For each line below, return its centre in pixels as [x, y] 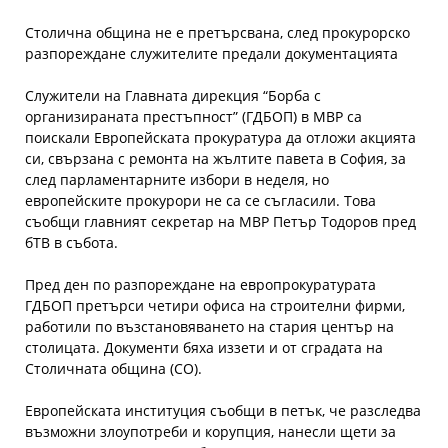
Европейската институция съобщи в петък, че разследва [223, 410]
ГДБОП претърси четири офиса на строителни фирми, [215, 305]
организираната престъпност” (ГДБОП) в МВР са [193, 116]
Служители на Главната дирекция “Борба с [173, 95]
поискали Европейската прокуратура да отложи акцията [220, 137]
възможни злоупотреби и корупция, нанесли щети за [210, 431]
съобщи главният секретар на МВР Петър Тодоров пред [220, 221]
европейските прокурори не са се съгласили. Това [200, 200]
